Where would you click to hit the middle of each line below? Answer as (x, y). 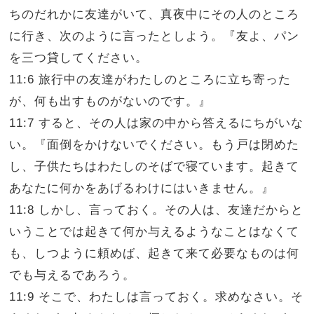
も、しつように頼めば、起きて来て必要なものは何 (155, 253)
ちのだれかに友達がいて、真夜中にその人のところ (155, 14)
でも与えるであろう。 (73, 275)
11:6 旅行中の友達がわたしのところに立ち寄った (150, 80)
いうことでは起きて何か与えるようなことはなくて (155, 232)
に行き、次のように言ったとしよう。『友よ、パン (155, 36)
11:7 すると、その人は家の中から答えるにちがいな (157, 123)
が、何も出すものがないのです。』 (110, 101)
